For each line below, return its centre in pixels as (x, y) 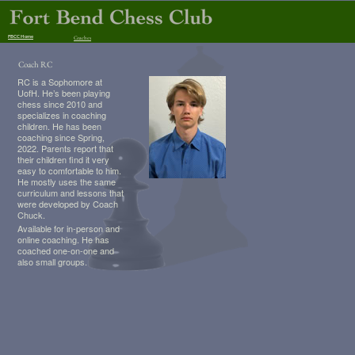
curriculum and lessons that (71, 193)
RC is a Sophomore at (60, 82)
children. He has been (59, 126)
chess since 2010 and (60, 104)
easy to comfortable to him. (69, 170)
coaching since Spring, (61, 137)
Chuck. (31, 215)
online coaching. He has (63, 239)
